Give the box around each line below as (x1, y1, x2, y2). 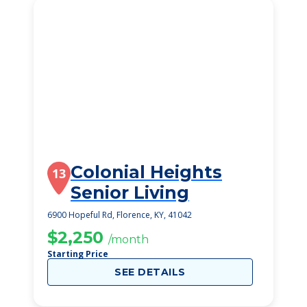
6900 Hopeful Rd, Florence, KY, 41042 (47, 209, 192, 221)
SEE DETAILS (114, 266, 186, 278)
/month (108, 233, 149, 246)
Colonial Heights (71, 162, 222, 182)
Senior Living (71, 182, 189, 203)
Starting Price (47, 248, 108, 260)
